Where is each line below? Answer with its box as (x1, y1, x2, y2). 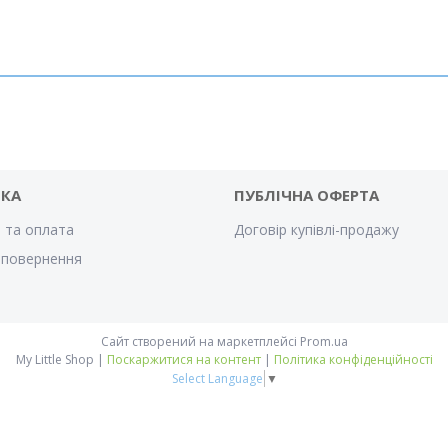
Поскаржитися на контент (106, 351, 261, 369)
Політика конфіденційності (273, 351, 433, 369)
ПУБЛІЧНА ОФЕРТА (233, 185, 379, 206)
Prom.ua (299, 333, 348, 351)
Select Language (171, 370, 263, 388)
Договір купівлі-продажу (233, 220, 399, 240)
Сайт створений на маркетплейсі (100, 333, 300, 351)
